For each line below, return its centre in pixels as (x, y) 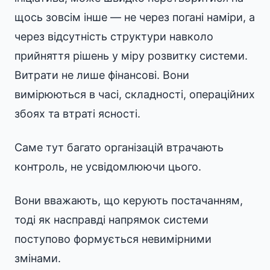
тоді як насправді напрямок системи (111, 220)
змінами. (38, 258)
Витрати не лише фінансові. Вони (102, 75)
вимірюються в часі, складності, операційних (135, 94)
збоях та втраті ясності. (77, 114)
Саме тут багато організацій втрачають (119, 147)
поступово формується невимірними (113, 239)
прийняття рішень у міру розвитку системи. (131, 56)
